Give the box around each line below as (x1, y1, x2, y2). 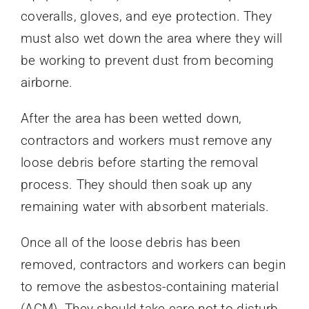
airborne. (20, 74, 73, 91)
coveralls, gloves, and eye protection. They (20, 8, 272, 25)
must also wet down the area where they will (20, 30, 283, 47)
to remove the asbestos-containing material (20, 279, 279, 295)
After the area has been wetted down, (20, 110, 242, 127)
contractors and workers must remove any (20, 132, 272, 149)
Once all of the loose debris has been (20, 235, 241, 251)
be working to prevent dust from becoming (20, 52, 275, 69)
